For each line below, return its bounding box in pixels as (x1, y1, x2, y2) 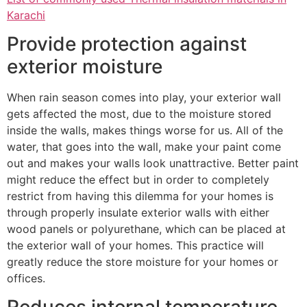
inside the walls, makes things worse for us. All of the (7, 123, 283, 137)
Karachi (7, 8, 45, 22)
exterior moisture (7, 54, 162, 78)
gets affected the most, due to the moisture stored (7, 106, 271, 121)
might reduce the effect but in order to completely (7, 172, 269, 186)
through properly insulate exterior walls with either (7, 205, 269, 219)
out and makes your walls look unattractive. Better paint (7, 156, 299, 170)
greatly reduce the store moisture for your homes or (7, 254, 278, 269)
